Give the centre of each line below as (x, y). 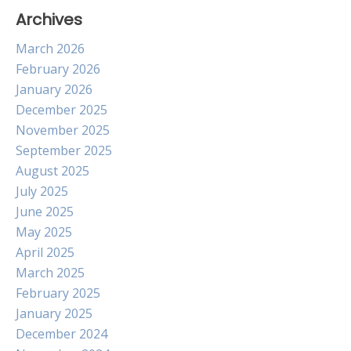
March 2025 (50, 273)
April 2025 (45, 252)
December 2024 (62, 334)
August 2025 (52, 171)
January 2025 (54, 313)
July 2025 (42, 191)
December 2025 (62, 110)
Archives (49, 20)
